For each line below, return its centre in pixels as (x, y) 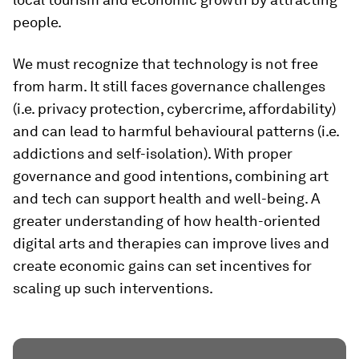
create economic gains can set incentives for (162, 265)
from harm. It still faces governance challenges (169, 86)
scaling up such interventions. (113, 288)
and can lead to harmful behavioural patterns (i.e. (176, 131)
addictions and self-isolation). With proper (153, 153)
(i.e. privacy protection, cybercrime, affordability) (174, 108)
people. (37, 22)
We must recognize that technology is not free (165, 63)
